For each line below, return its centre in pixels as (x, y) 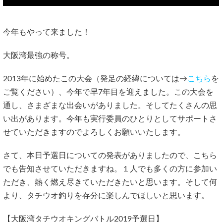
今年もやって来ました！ (47, 32)
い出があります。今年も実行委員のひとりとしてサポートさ (110, 119)
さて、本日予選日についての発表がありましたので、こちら (110, 155)
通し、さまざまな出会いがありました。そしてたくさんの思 (110, 105)
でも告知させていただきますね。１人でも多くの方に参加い (110, 169)
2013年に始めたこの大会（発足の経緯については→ (95, 79)
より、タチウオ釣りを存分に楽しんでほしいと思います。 (106, 195)
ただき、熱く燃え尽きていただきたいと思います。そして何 (110, 182)
